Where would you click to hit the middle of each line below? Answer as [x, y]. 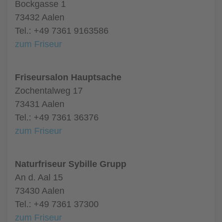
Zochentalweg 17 [49, 91]
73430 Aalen [40, 191]
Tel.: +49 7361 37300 [57, 204]
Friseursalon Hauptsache [68, 77]
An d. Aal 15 [39, 177]
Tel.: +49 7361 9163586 [62, 31]
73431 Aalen [40, 104]
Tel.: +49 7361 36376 [57, 117]
